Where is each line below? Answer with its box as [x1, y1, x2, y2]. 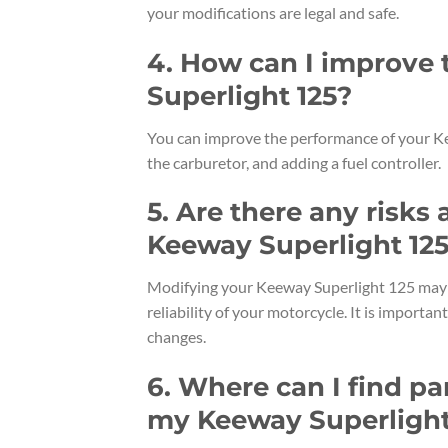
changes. [147, 327, 206, 347]
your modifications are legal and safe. [147, 2, 399, 22]
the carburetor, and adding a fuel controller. [147, 152, 441, 172]
